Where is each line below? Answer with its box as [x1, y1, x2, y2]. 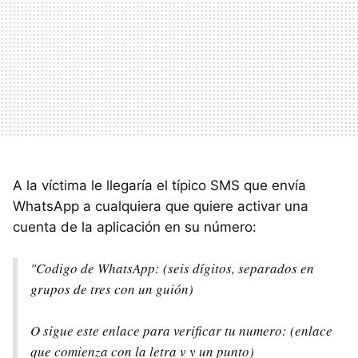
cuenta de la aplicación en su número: [13, 218, 257, 235]
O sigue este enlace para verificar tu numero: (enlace [30, 320, 332, 340]
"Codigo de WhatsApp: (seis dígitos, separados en [30, 258, 314, 277]
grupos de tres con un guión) [30, 279, 193, 298]
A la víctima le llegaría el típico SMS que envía [13, 177, 306, 193]
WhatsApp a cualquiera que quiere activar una [13, 197, 308, 214]
